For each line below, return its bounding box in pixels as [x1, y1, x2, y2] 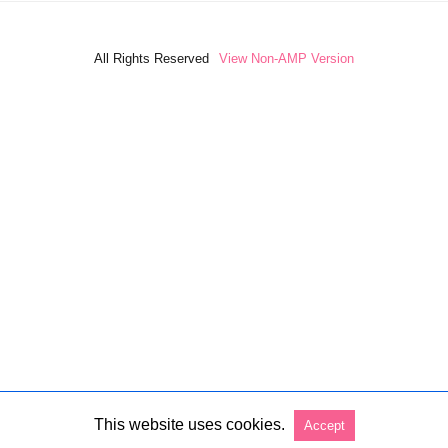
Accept [303, 418, 345, 433]
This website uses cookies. [93, 416, 285, 433]
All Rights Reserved [94, 51, 209, 67]
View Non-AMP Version [219, 51, 354, 67]
